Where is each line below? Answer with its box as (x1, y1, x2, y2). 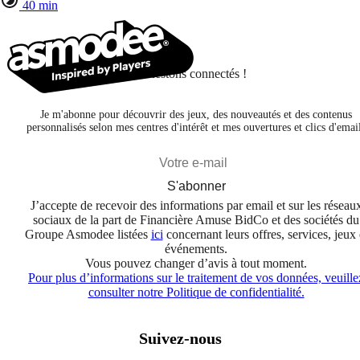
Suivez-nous (138, 329, 222, 348)
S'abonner (166, 179, 226, 194)
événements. (165, 242, 227, 256)
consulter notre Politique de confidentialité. (88, 285, 305, 300)
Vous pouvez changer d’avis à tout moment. (85, 256, 307, 271)
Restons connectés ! (145, 67, 247, 81)
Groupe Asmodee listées (24, 227, 151, 242)
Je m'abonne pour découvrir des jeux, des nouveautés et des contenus (40, 108, 352, 121)
